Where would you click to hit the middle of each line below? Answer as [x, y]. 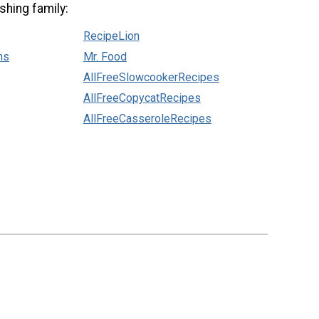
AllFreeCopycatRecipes [142, 98]
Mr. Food [105, 56]
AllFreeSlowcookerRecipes [151, 77]
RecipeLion [111, 36]
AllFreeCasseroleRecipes [147, 118]
